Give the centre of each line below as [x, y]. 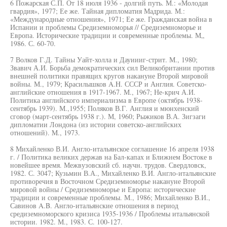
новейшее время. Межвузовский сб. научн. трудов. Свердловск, [108, 165]
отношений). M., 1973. [45, 133]
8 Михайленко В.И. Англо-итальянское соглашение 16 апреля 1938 [112, 149]
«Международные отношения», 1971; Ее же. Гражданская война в [111, 19]
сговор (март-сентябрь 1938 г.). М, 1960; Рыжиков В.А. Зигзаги [108, 116]
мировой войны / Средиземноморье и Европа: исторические [103, 189]
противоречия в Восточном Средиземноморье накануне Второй [108, 181]
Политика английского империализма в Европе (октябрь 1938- [106, 100]
